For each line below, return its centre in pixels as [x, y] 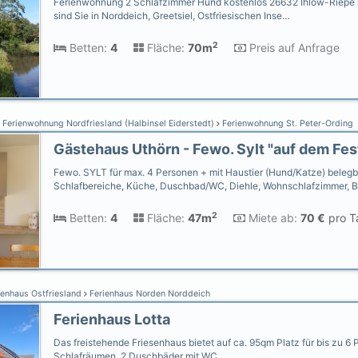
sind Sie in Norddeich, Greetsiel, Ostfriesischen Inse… [172, 16]
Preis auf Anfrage [293, 48]
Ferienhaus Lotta [112, 319]
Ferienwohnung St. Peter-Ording [286, 123]
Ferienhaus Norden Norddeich [149, 294]
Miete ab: [271, 218]
